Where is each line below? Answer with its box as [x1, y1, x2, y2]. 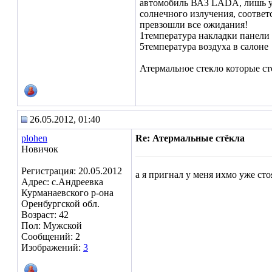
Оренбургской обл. [21, 199, 100, 209]
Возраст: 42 [21, 209, 69, 220]
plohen [21, 133, 47, 143]
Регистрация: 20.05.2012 [21, 166, 122, 176]
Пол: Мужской [21, 220, 82, 231]
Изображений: [21, 242, 83, 253]
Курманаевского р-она [21, 188, 114, 198]
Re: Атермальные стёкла [135, 133, 245, 143]
